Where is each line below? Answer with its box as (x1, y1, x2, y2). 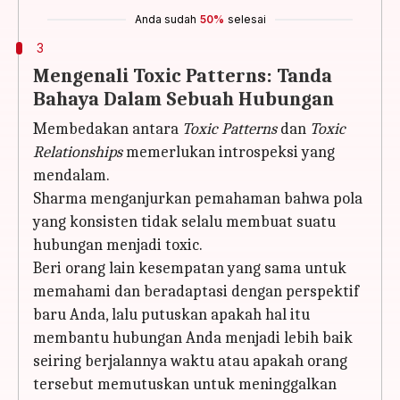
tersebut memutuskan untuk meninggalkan (33, 375, 337, 394)
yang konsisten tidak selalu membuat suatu (33, 212, 336, 231)
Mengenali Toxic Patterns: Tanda (33, 64, 332, 87)
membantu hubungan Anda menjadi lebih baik (33, 329, 353, 347)
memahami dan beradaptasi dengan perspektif (33, 282, 359, 301)
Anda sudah (134, 12, 196, 26)
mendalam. (33, 166, 110, 185)
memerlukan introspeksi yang (122, 143, 335, 162)
